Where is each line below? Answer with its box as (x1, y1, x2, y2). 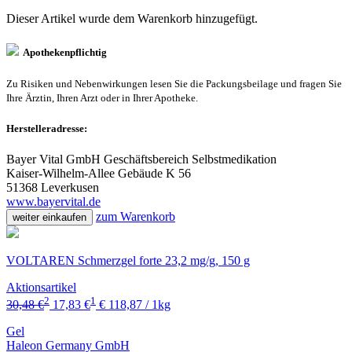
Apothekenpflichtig (19, 46, 107, 59)
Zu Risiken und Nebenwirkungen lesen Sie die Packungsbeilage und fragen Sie (6, 78, 342, 90)
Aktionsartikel (6, 280, 76, 294)
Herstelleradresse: (6, 122, 87, 134)
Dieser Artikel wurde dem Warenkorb (6, 12, 196, 25)
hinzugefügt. (196, 12, 258, 25)
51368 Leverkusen (6, 180, 99, 194)
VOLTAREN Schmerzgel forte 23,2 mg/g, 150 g (6, 253, 250, 267)
